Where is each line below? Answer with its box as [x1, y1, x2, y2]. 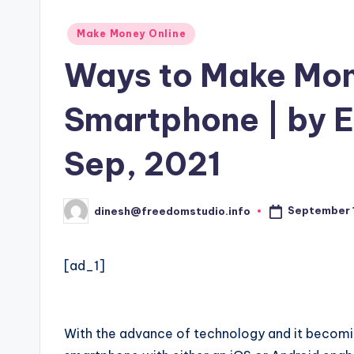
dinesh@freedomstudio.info [94, 204, 250, 217]
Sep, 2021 [64, 144, 221, 184]
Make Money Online [77, 28, 186, 40]
